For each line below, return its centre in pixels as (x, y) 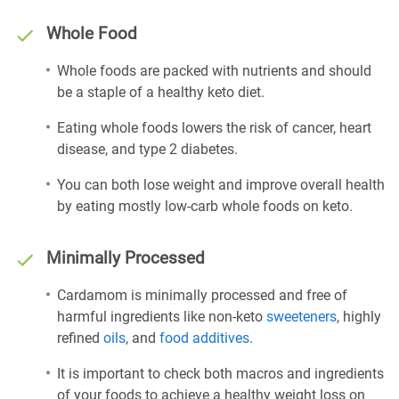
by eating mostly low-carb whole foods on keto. (205, 206)
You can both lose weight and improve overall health (221, 185)
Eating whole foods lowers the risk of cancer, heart (214, 128)
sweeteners (301, 317)
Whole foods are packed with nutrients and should (214, 71)
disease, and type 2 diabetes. (147, 149)
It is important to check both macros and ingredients (220, 374)
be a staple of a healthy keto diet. (161, 92)
